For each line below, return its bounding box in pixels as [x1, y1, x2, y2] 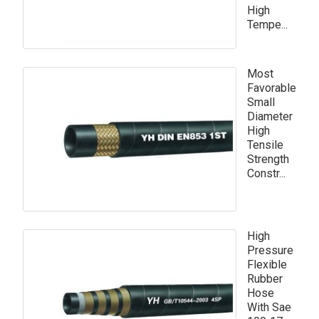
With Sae [246, 300, 291, 314]
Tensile [246, 137, 283, 152]
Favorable [246, 80, 296, 95]
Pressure [246, 243, 293, 257]
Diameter [246, 109, 293, 123]
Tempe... [246, 18, 288, 32]
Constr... [246, 166, 286, 180]
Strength [246, 152, 289, 166]
